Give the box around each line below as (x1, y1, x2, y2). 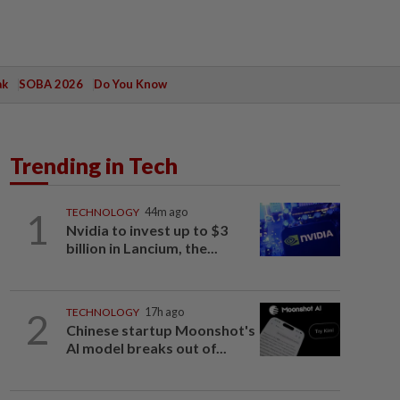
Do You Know (93, 77, 167, 91)
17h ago (144, 305, 184, 319)
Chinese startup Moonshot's (65, 321, 255, 338)
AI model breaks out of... (65, 339, 227, 356)
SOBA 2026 (18, 77, 83, 91)
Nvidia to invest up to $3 (65, 221, 228, 238)
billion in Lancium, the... (65, 239, 218, 256)
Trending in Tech (10, 152, 178, 179)
